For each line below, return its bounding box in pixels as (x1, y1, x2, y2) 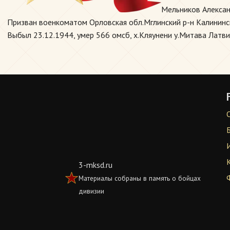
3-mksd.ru (79, 160, 113, 170)
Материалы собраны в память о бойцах (79, 174, 201, 183)
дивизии (79, 186, 105, 196)
